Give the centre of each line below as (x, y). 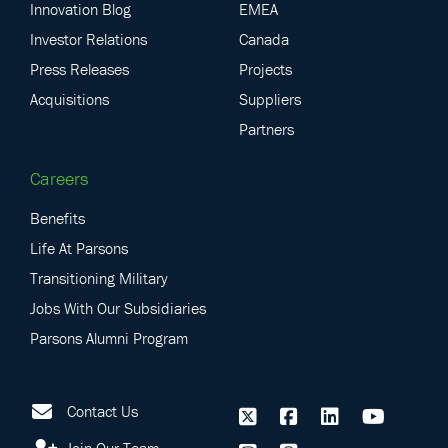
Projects (265, 68)
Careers (59, 178)
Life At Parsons (79, 247)
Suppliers (270, 98)
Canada (264, 38)
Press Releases (79, 68)
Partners (266, 128)
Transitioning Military (99, 277)
